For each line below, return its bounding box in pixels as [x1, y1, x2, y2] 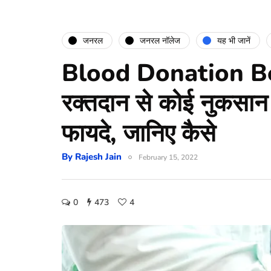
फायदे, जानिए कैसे [62, 117, 216, 150]
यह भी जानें [217, 34, 250, 47]
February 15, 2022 [139, 152, 198, 162]
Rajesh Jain [75, 151, 122, 163]
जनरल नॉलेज [140, 34, 180, 47]
